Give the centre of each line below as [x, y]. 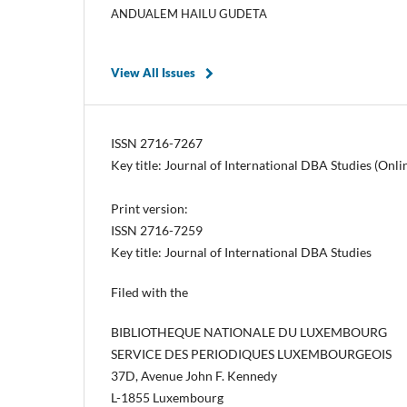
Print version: [149, 208]
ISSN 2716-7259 [157, 230]
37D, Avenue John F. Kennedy [194, 375]
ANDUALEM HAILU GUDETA [189, 13]
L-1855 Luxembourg [167, 397]
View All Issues [153, 72]
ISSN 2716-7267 [157, 143]
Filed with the [151, 292]
